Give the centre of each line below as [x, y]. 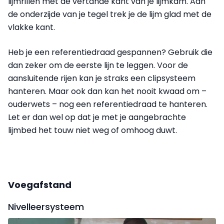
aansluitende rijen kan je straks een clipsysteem [102, 78]
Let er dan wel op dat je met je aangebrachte [97, 117]
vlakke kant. [31, 27]
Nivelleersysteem [46, 206]
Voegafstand [40, 184]
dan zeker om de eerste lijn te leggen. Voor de [98, 65]
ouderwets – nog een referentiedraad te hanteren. [108, 104]
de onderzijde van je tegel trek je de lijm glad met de [110, 14]
